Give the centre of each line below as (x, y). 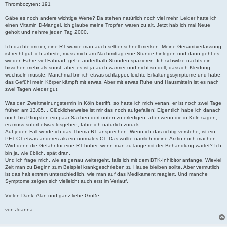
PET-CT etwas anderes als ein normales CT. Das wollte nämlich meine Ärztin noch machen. (111, 138)
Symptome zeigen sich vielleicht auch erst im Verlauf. (67, 181)
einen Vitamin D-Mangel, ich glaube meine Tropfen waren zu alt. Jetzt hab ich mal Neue (108, 25)
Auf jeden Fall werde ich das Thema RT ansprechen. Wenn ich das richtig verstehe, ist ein (110, 131)
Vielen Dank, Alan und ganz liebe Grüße (52, 195)
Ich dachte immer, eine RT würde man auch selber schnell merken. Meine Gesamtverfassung (113, 46)
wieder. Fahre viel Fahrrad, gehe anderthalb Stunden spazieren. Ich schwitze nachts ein (108, 60)
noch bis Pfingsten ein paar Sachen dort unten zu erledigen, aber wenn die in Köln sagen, (111, 117)
